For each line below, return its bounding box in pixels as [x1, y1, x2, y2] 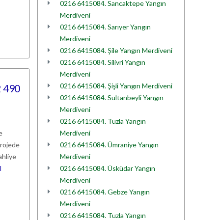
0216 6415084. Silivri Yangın [60, 58, 145, 66]
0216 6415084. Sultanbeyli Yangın [60, 93, 164, 102]
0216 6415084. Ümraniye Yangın [60, 140, 159, 149]
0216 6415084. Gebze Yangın [60, 188, 150, 196]
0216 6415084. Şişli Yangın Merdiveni [60, 82, 172, 90]
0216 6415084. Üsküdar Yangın [60, 164, 155, 172]
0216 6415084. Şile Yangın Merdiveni [60, 46, 172, 55]
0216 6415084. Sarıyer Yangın [60, 23, 151, 31]
